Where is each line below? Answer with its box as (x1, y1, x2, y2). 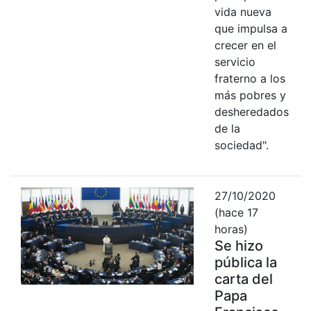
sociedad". (214, 137, 269, 152)
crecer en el (214, 37, 276, 52)
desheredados (214, 104, 289, 119)
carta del (214, 270, 273, 287)
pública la (214, 253, 277, 271)
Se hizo (214, 237, 263, 254)
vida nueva (214, 4, 271, 19)
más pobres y (214, 87, 286, 102)
